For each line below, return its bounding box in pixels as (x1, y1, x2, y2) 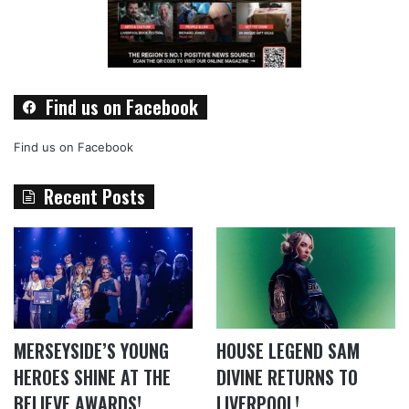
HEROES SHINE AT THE (14, 362, 171, 391)
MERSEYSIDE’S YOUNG (14, 336, 169, 364)
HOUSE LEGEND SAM (215, 336, 360, 364)
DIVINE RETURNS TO (215, 362, 358, 391)
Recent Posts (44, 182, 145, 210)
